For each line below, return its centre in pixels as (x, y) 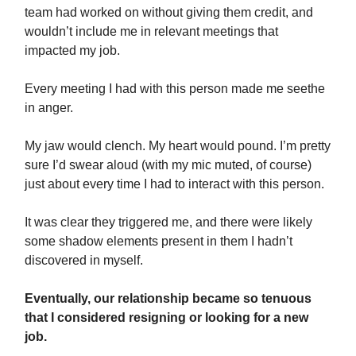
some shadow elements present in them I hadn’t (159, 241)
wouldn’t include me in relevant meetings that (151, 31)
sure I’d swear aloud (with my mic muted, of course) (168, 165)
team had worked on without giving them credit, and (169, 12)
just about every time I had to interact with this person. (174, 184)
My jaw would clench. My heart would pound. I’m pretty (178, 146)
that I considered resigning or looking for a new (166, 317)
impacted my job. (72, 50)
